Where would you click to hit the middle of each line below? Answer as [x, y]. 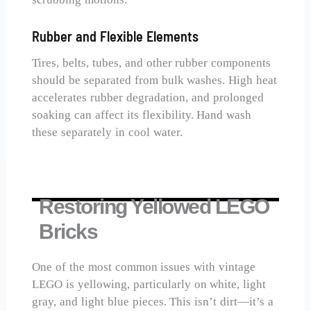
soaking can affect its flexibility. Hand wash [142, 115]
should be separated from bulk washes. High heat [155, 80]
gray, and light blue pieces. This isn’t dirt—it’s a [153, 301]
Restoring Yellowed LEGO [154, 206]
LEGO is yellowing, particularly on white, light [149, 284]
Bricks [68, 231]
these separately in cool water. [107, 132]
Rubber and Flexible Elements [115, 36]
